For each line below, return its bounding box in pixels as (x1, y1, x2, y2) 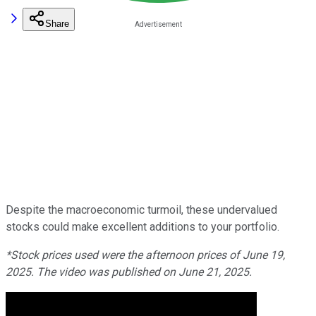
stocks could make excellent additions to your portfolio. (6, 219, 279, 233)
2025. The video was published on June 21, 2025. (6, 265, 252, 279)
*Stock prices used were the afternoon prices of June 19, (6, 248, 285, 262)
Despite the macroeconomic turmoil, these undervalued (6, 202, 277, 217)
